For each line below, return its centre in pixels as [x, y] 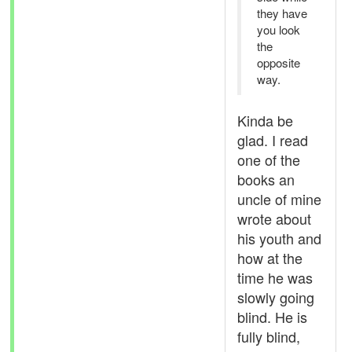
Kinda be [265, 120]
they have [282, 13]
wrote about [274, 218]
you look [279, 29]
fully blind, [269, 336]
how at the [270, 258]
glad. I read [273, 140]
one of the [269, 159]
